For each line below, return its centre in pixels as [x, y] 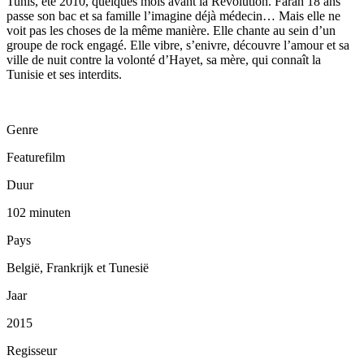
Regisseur [32, 351]
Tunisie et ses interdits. [64, 75]
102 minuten [39, 213]
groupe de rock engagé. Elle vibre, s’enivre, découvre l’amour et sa [178, 45]
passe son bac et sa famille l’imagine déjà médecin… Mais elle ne [173, 16]
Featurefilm [36, 158]
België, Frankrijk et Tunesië [78, 268]
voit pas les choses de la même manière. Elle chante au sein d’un [171, 31]
